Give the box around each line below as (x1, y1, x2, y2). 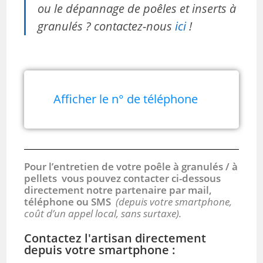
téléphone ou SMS (24, 194, 116, 208)
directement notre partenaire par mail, (24, 183, 213, 197)
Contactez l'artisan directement (24, 230, 207, 246)
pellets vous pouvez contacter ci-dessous (24, 171, 221, 185)
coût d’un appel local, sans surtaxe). (24, 206, 182, 220)
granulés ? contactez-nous (38, 18, 176, 34)
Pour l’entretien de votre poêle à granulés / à (24, 159, 238, 173)
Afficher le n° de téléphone (53, 90, 198, 107)
